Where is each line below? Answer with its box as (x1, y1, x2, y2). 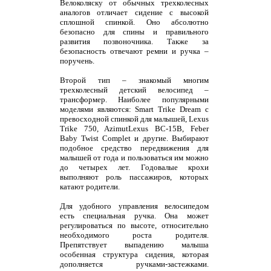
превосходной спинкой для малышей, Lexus (59, 114, 209, 123)
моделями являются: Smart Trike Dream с (59, 104, 209, 114)
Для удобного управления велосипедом (59, 201, 209, 211)
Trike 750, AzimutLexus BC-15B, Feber (59, 123, 209, 133)
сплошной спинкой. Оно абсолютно (59, 17, 209, 27)
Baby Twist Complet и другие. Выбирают (59, 133, 209, 143)
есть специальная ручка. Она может (59, 211, 209, 220)
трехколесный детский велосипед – (59, 85, 209, 94)
